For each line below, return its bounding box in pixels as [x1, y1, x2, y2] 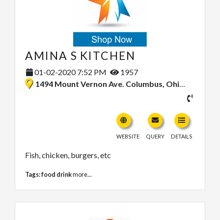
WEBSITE [116, 133, 139, 140]
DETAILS [171, 133, 192, 140]
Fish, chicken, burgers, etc [25, 150, 111, 160]
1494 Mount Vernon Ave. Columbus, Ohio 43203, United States [35, 79, 179, 89]
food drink [41, 170, 72, 179]
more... [73, 170, 92, 179]
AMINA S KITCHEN [25, 49, 136, 63]
